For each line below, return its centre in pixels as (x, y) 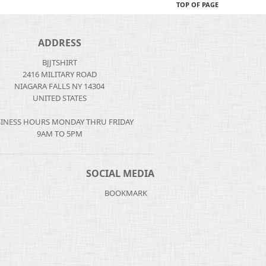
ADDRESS (59, 43)
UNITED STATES (59, 98)
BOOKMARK (125, 193)
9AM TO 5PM (59, 134)
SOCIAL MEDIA (120, 173)
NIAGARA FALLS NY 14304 (60, 86)
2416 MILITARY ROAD (59, 74)
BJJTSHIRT (59, 62)
